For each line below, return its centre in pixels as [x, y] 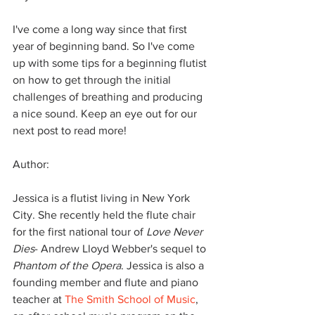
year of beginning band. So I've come [105, 46]
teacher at [39, 299]
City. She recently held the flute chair [105, 214]
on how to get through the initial [93, 79]
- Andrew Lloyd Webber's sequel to [122, 248]
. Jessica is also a [164, 265]
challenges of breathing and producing [109, 96]
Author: [31, 164]
